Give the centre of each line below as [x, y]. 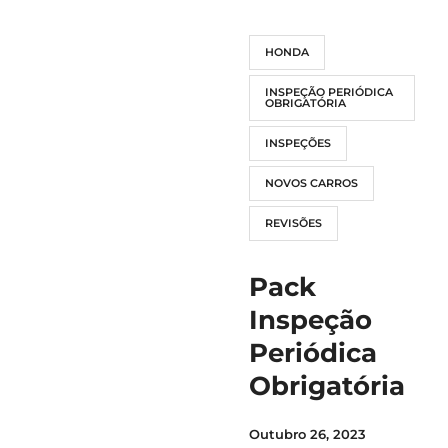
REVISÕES [293, 223]
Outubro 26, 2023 [307, 434]
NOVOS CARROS [311, 183]
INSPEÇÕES [298, 143]
